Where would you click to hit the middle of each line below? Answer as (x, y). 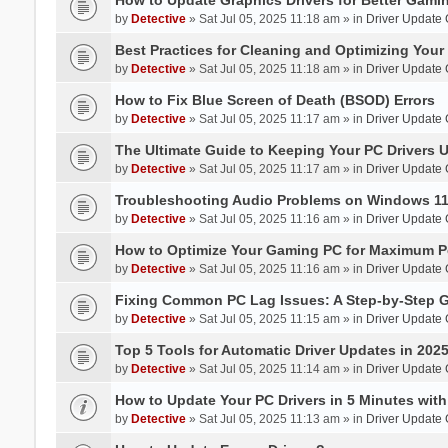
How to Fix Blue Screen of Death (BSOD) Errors (274, 99)
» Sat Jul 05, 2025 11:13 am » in (275, 418)
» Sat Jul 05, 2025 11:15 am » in (275, 318)
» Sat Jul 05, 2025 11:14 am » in (275, 368)
